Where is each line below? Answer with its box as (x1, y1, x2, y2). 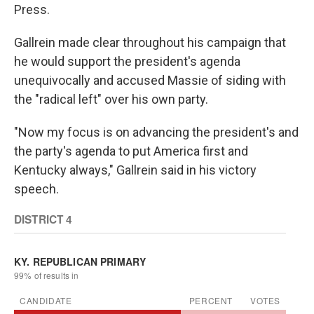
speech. (14, 182, 59, 196)
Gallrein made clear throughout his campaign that (14, 35, 286, 50)
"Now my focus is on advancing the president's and (14, 125, 299, 139)
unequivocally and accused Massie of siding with (14, 73, 286, 88)
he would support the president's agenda (14, 54, 240, 69)
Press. (14, 2, 50, 17)
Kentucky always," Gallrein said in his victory (14, 163, 257, 177)
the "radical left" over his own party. (14, 92, 208, 107)
